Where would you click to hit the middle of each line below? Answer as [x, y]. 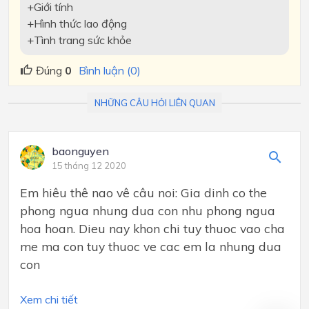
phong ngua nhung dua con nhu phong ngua [148, 210]
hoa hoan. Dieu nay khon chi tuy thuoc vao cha [152, 228]
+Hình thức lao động [77, 24]
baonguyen [80, 151]
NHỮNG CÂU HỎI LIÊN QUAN [154, 102]
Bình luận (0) [110, 70]
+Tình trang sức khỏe [79, 40]
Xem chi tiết [49, 299]
